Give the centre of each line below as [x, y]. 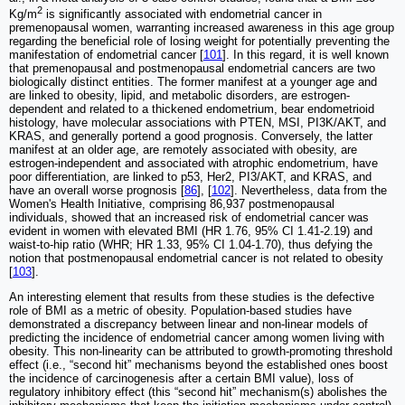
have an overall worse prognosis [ [97, 191]
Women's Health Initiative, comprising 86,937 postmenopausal [172, 204]
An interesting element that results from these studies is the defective [192, 297]
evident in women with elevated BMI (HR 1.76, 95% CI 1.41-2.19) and [191, 231]
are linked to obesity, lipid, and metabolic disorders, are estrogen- [179, 96]
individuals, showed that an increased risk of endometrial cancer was [189, 218]
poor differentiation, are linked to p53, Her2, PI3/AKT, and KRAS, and [190, 177]
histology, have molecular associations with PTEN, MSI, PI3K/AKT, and [198, 123]
